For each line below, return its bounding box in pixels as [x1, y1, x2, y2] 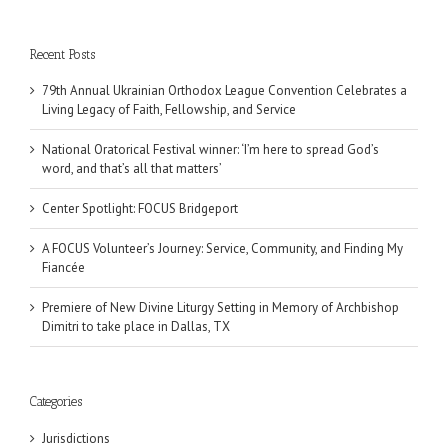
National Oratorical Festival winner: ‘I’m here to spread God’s [42, 141, 379, 159]
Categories [30, 394, 82, 410]
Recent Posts [30, 47, 95, 62]
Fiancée [42, 259, 85, 277]
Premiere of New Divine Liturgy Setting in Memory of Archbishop [42, 299, 399, 317]
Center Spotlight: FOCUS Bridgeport [42, 200, 238, 218]
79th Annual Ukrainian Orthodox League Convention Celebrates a [42, 82, 407, 100]
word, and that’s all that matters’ [42, 160, 222, 178]
